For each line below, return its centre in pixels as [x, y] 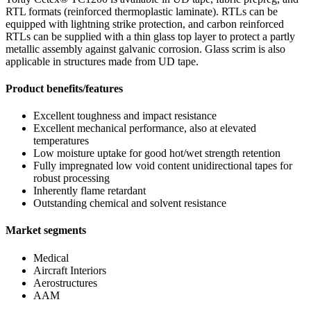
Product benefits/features [64, 88]
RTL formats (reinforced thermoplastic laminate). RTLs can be [142, 11]
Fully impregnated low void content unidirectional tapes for [163, 166]
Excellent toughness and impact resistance [125, 116]
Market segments [46, 230]
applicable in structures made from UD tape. [102, 61]
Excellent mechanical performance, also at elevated [145, 128]
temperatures [61, 141]
